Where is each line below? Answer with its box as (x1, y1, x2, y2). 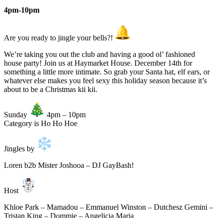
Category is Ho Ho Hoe (4, 119, 77, 128)
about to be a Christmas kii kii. (4, 85, 97, 94)
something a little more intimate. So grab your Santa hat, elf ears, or (4, 68, 210, 76)
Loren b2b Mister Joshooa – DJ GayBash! (4, 161, 134, 170)
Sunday (4, 110, 29, 119)
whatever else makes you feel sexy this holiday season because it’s (4, 76, 207, 85)
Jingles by (4, 145, 36, 153)
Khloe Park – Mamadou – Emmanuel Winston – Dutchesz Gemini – (4, 203, 213, 212)
